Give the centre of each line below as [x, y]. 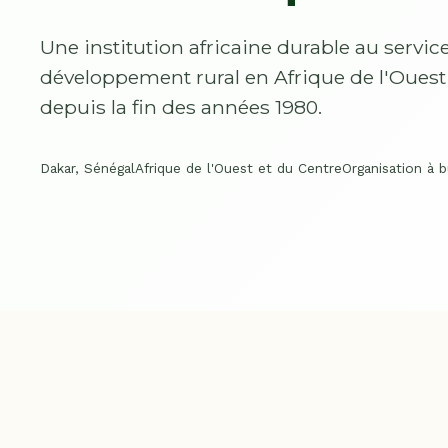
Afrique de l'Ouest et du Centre [238, 168]
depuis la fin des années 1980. [181, 107]
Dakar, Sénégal [87, 168]
